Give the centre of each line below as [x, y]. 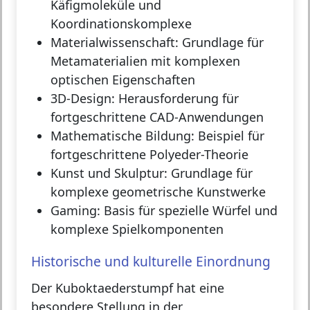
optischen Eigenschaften [123, 80]
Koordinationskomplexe [121, 24]
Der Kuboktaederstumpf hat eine [128, 288]
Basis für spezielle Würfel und [189, 211]
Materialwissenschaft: [115, 43]
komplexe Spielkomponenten [137, 229]
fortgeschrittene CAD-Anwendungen [157, 117]
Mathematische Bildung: [122, 136]
